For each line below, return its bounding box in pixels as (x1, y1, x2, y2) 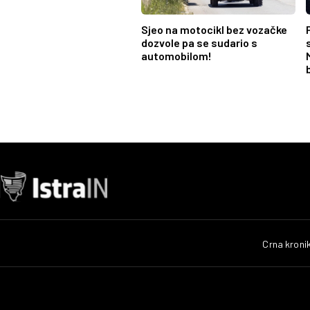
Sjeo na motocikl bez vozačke (141, 23, 287, 37)
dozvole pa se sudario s (141, 36, 257, 50)
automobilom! (141, 49, 212, 63)
